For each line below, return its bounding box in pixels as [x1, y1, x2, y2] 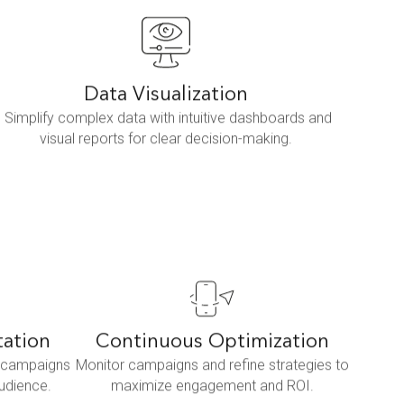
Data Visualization [84, 85, 248, 106]
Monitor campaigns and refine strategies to [75, 356, 349, 373]
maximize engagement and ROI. [110, 377, 314, 394]
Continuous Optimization [95, 332, 329, 352]
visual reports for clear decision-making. [40, 130, 292, 148]
